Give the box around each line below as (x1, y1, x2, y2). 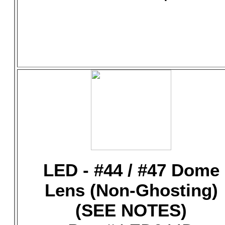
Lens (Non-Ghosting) (44, 180, 218, 200)
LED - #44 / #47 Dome (43, 160, 219, 180)
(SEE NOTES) (75, 200, 187, 220)
